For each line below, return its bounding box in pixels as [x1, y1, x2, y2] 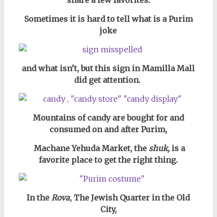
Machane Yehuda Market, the [31, 143, 147, 153]
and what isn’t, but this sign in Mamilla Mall [22, 63, 195, 73]
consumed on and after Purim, [49, 124, 168, 134]
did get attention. [74, 75, 143, 85]
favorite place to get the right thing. [39, 155, 178, 165]
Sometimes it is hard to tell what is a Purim [24, 14, 193, 24]
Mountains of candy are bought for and [32, 113, 184, 123]
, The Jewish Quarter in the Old [70, 193, 190, 202]
